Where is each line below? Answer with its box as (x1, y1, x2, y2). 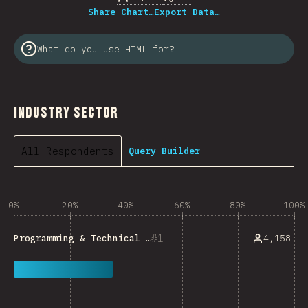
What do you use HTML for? (37, 43, 175, 55)
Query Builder (129, 144, 200, 157)
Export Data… (154, 6, 220, 18)
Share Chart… (88, 6, 154, 18)
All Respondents (21, 144, 114, 157)
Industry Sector (14, 104, 118, 122)
